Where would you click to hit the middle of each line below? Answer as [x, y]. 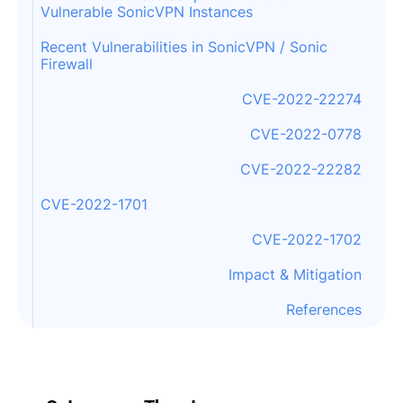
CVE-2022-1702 [307, 239]
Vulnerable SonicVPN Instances [147, 12]
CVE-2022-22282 [301, 169]
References [324, 309]
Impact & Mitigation [295, 274]
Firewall [67, 64]
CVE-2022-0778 [306, 134]
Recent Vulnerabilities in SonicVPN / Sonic [184, 47]
